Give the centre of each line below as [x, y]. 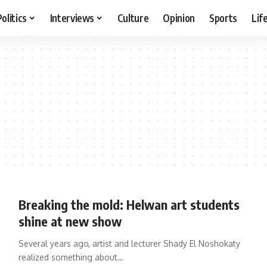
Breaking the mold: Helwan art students [129, 204]
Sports [223, 18]
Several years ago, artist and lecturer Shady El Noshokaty [129, 243]
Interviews [72, 18]
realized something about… [71, 257]
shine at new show [70, 221]
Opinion [179, 18]
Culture [133, 18]
